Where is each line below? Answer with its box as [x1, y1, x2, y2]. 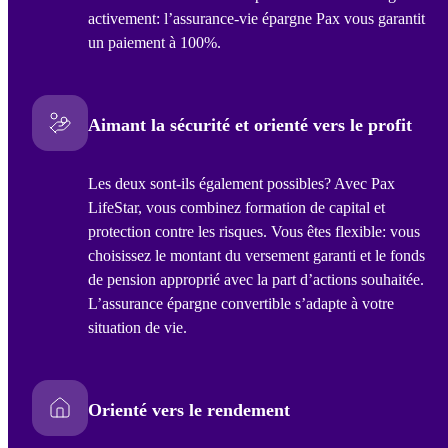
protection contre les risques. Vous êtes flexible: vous [88, 223, 420, 241]
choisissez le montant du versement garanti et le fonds [88, 247, 425, 265]
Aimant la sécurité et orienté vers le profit [88, 115, 412, 136]
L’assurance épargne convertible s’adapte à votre [88, 295, 394, 313]
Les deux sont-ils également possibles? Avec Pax [88, 175, 395, 193]
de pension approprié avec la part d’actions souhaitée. [88, 271, 424, 289]
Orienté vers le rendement [88, 400, 290, 421]
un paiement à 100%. [88, 34, 221, 52]
